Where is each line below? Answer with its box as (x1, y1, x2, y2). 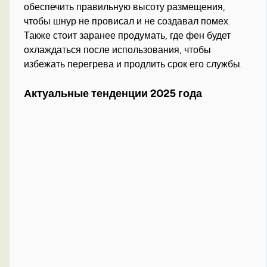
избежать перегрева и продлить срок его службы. (24, 58, 243, 70)
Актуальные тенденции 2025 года (24, 86, 203, 100)
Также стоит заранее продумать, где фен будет (24, 29, 231, 41)
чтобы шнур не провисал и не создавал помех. (24, 15, 231, 27)
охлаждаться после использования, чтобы (24, 44, 212, 55)
